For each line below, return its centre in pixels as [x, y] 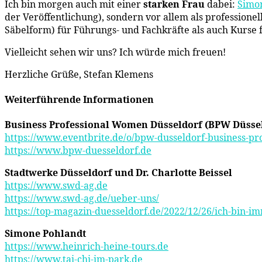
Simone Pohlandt [45, 234]
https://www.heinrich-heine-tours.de [87, 247]
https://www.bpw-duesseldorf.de [78, 151]
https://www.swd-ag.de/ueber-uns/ [82, 199]
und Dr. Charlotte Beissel [173, 173]
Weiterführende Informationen [79, 100]
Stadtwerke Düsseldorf [58, 173]
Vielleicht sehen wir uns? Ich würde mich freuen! [115, 52]
